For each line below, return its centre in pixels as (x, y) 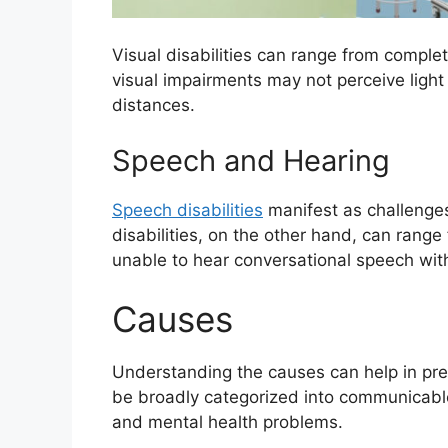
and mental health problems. (227, 422)
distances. (153, 105)
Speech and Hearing (251, 160)
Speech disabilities (187, 209)
